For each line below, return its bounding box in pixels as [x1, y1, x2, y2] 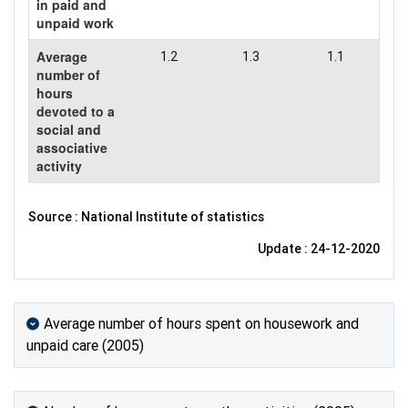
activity [36, 156, 82, 175]
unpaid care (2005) [26, 336, 144, 354]
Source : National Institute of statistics [28, 209, 264, 224]
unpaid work [36, 13, 114, 32]
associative [36, 138, 107, 157]
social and [36, 119, 101, 138]
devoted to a [36, 101, 115, 120]
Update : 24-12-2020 [258, 240, 380, 256]
